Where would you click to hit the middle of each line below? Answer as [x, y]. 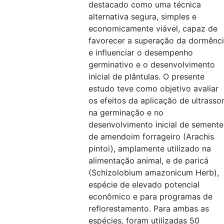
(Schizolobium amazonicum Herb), [154, 172]
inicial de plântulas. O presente [146, 76]
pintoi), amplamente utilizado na [150, 148]
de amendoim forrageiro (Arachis [151, 136]
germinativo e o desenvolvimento [152, 64]
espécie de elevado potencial [144, 184]
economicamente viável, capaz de [153, 28]
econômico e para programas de [150, 196]
